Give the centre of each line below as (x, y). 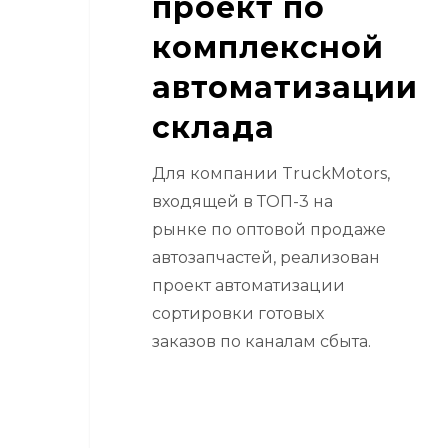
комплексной (267, 47)
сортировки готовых (237, 313)
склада (213, 127)
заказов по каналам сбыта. (261, 341)
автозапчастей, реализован (265, 257)
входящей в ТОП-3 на (242, 201)
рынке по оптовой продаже (268, 229)
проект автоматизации (248, 285)
